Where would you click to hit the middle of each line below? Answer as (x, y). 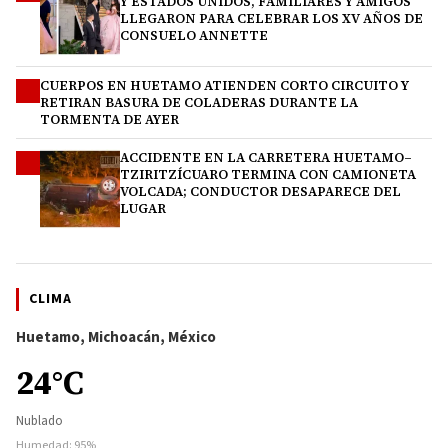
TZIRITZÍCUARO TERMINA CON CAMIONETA (268, 174)
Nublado (39, 420)
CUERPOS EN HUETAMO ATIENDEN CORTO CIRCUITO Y (224, 85)
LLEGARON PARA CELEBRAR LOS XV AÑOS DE (271, 18)
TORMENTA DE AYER (109, 119)
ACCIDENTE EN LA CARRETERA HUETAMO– (266, 157)
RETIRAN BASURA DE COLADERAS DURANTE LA (199, 102)
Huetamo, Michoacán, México (116, 337)
